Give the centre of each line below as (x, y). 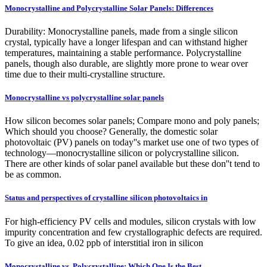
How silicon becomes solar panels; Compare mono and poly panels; (132, 121)
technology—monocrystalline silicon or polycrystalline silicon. (122, 153)
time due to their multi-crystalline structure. (85, 74)
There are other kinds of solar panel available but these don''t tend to (132, 164)
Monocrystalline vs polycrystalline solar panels (84, 98)
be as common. (33, 175)
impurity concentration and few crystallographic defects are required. (133, 232)
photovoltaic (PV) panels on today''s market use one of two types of (132, 142)
